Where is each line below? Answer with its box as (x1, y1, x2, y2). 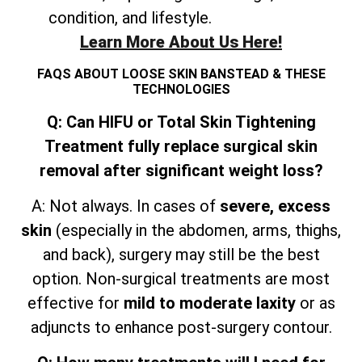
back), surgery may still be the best (71, 245, 320, 265)
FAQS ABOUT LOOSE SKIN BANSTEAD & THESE (36, 65, 326, 82)
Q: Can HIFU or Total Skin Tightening (46, 112, 316, 132)
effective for (27, 293, 124, 314)
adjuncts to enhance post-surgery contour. (30, 318, 332, 338)
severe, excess (220, 196, 330, 217)
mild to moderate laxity (123, 293, 296, 314)
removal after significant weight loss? (39, 160, 323, 180)
